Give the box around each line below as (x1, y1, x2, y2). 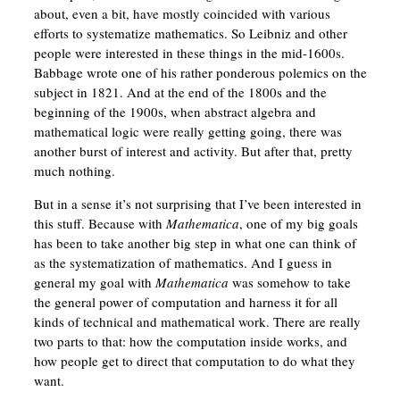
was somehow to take (228, 273, 351, 292)
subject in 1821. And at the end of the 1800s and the (33, 83, 327, 102)
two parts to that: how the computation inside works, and (33, 332, 347, 351)
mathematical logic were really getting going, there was (33, 122, 342, 141)
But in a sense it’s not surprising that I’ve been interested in (33, 195, 362, 213)
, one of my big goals (238, 214, 358, 233)
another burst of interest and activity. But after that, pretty (33, 142, 353, 161)
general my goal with (33, 273, 155, 292)
